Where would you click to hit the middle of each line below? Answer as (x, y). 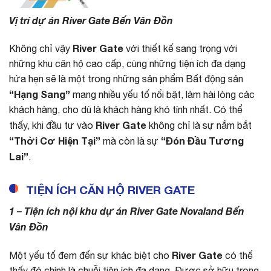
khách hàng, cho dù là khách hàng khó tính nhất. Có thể (126, 110)
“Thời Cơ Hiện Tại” (55, 141)
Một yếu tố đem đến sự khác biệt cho (90, 255)
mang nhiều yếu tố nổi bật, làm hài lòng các (162, 95)
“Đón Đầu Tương (202, 141)
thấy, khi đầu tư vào (52, 126)
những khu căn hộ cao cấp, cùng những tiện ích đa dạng (127, 64)
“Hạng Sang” (40, 94)
